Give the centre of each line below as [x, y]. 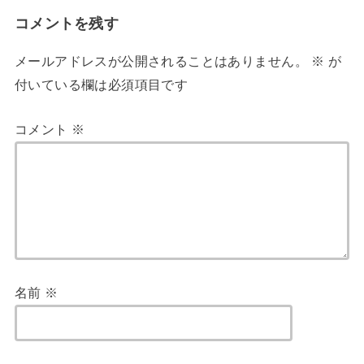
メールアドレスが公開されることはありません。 [161, 61]
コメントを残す [67, 23]
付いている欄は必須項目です [101, 84]
